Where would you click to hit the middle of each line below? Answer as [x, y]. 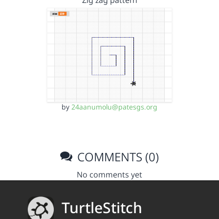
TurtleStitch [102, 208]
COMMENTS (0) [117, 156]
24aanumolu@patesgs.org [114, 107]
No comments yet [109, 174]
